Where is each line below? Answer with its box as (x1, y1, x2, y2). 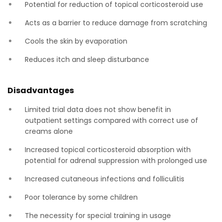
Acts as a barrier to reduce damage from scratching (25, 18, 207, 28)
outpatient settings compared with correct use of (25, 115, 198, 125)
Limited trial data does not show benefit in (25, 105, 171, 114)
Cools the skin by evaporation (25, 36, 127, 46)
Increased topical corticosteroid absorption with (25, 145, 191, 155)
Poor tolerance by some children (25, 192, 138, 202)
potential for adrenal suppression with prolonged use (25, 156, 207, 166)
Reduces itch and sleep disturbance (25, 55, 149, 64)
